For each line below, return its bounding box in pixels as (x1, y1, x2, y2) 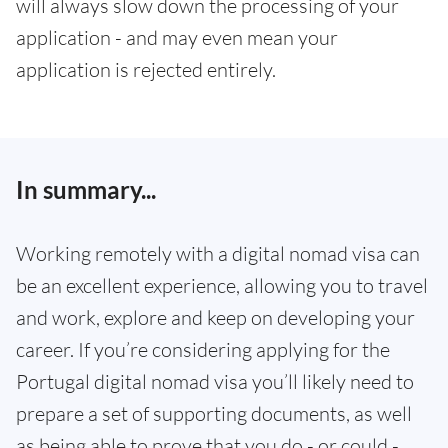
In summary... (16, 175, 156, 205)
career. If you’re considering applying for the (16, 337, 390, 363)
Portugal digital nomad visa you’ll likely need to (16, 369, 414, 395)
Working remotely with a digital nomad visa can (16, 241, 420, 267)
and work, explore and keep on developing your (16, 305, 415, 331)
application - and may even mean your (16, 25, 338, 51)
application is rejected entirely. (16, 57, 276, 83)
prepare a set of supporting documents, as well (16, 401, 412, 427)
